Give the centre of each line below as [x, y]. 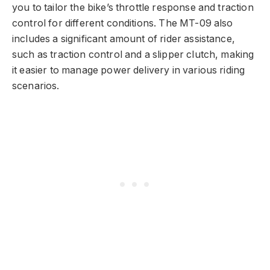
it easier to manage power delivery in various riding [129, 70]
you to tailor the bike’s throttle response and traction [133, 7]
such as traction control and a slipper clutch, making [133, 54]
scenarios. [36, 86]
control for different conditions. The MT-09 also [123, 23]
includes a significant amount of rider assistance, [124, 39]
